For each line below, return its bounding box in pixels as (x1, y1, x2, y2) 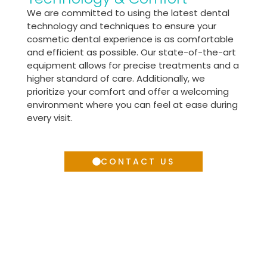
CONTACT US (101, 155, 175, 167)
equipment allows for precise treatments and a (26, 58, 239, 72)
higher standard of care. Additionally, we (26, 72, 205, 85)
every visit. (26, 111, 73, 124)
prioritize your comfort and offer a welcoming (26, 85, 229, 98)
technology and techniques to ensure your (26, 19, 216, 32)
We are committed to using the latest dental (26, 6, 229, 19)
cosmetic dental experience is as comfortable (26, 32, 234, 45)
